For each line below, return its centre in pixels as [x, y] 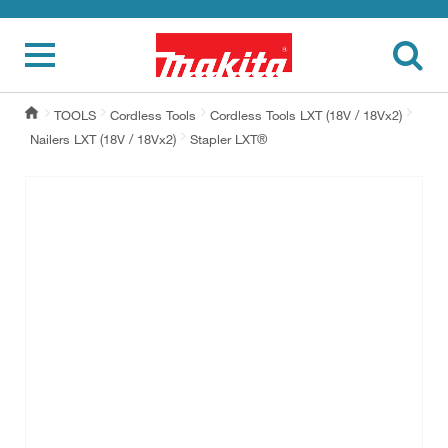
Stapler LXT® [228, 139]
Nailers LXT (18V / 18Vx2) [103, 139]
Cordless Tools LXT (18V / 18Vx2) [306, 115]
